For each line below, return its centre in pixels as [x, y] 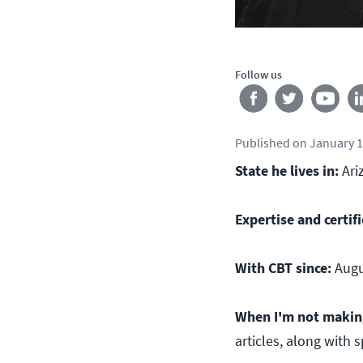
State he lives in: [287, 171]
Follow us [258, 75]
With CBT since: [283, 268]
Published [263, 143]
